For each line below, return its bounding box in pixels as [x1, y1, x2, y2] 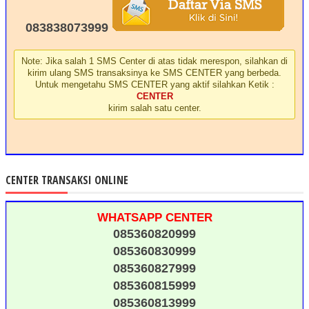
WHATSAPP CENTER [97, 210, 212, 224]
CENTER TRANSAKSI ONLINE [6, 172, 128, 188]
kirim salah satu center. [108, 103, 201, 114]
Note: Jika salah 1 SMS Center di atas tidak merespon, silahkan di [21, 56, 288, 67]
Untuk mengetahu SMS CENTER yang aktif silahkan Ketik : [34, 79, 275, 90]
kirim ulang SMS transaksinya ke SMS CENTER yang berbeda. [28, 68, 281, 79]
